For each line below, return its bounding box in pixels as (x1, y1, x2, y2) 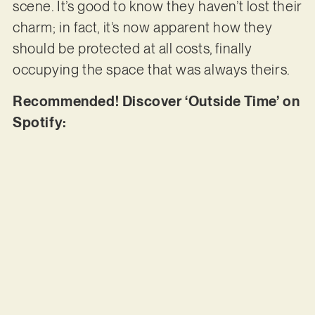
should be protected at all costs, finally (12, 40, 252, 58)
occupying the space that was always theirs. (12, 61, 293, 79)
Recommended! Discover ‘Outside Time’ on (12, 92, 300, 110)
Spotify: (12, 113, 70, 131)
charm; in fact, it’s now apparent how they (12, 19, 273, 37)
